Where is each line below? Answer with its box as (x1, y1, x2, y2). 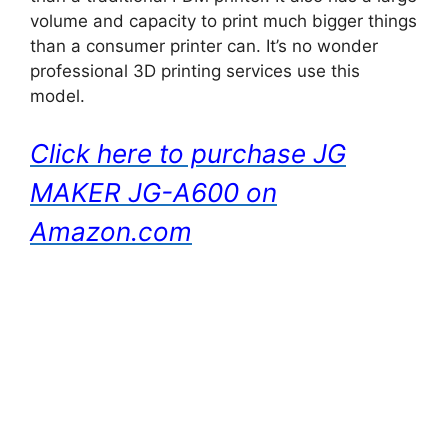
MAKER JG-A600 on (30, 177, 277, 208)
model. (30, 85, 85, 106)
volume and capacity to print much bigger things (30, 10, 417, 31)
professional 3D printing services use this (30, 60, 360, 81)
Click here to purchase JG (30, 138, 346, 169)
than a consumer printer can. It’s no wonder (30, 35, 378, 56)
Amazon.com (30, 216, 192, 247)
